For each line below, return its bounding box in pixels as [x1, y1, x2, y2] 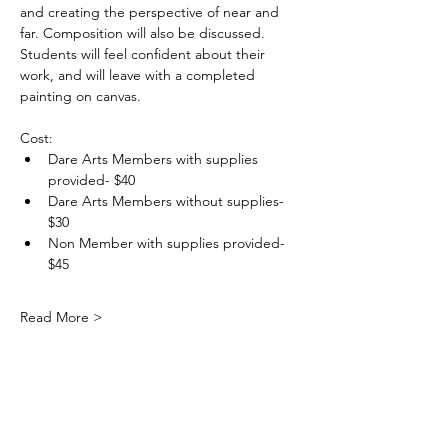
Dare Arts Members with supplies [48, 150, 262, 168]
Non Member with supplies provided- [48, 234, 289, 252]
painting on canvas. [20, 87, 141, 105]
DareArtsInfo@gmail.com [70, 403, 250, 422]
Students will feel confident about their [20, 45, 269, 63]
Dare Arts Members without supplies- [48, 192, 288, 210]
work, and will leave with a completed [20, 66, 259, 84]
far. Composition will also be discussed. [20, 24, 269, 42]
